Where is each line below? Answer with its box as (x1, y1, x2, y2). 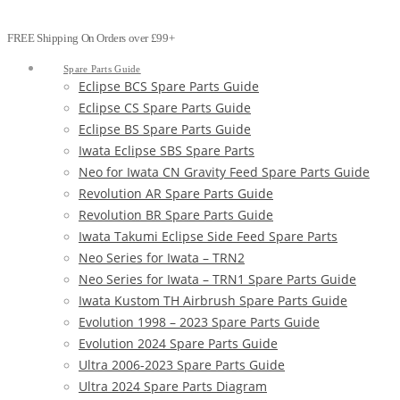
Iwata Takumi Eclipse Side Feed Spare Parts (79, 227, 337, 245)
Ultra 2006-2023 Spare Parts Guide (79, 355, 285, 373)
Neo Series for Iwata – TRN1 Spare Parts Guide (79, 270, 356, 287)
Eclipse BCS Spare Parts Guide (79, 77, 259, 95)
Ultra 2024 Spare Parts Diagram (79, 377, 267, 395)
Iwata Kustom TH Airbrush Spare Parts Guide (79, 291, 347, 309)
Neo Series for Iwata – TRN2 (79, 248, 245, 266)
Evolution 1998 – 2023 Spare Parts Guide (79, 312, 320, 330)
